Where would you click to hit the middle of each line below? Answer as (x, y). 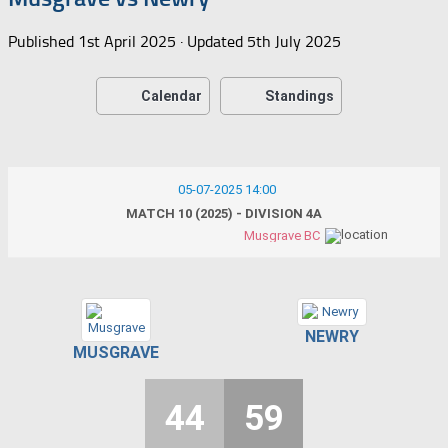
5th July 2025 (294, 41)
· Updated (211, 41)
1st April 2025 (127, 41)
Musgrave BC (282, 235)
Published (43, 41)
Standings (299, 95)
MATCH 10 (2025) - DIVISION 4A (224, 213)
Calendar (171, 95)
